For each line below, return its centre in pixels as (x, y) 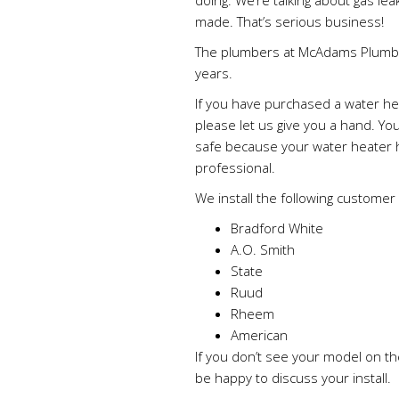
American (259, 335)
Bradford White (277, 228)
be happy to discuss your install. (293, 378)
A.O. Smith (263, 249)
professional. (235, 167)
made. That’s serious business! (289, 21)
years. (214, 73)
